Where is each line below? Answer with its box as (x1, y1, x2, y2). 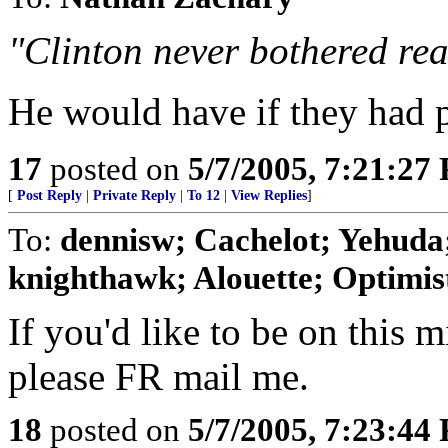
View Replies (231, 188, 307, 203)
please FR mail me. (8, 355, 309, 398)
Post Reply (17, 188, 82, 203)
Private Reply (93, 188, 176, 203)
